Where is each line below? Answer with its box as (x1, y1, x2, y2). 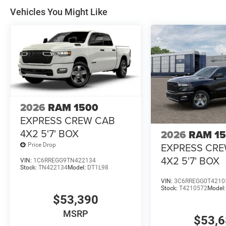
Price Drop (28, 141, 56, 149)
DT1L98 (87, 163, 108, 171)
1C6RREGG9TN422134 (33, 156, 96, 164)
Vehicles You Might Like (10, 7, 107, 18)
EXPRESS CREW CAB (20, 112, 115, 128)
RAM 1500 (48, 99, 98, 115)
